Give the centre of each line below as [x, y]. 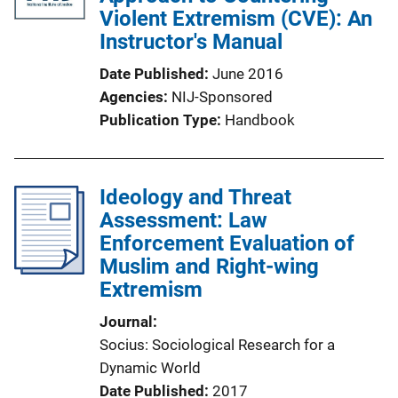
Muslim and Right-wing [209, 267]
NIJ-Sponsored [222, 97]
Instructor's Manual [191, 42]
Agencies [131, 97]
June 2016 [248, 74]
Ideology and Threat [195, 197]
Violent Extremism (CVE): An [236, 19]
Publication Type [158, 120]
